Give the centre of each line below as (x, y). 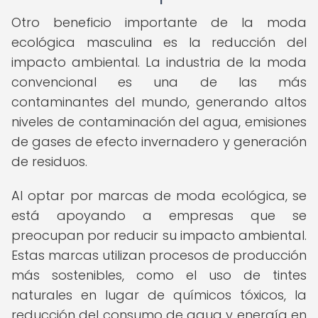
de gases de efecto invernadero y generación (159, 142)
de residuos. (49, 161)
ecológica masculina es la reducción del (159, 42)
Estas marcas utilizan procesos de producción (159, 255)
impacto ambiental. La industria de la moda (159, 62)
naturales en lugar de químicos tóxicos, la (159, 295)
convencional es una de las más (159, 82)
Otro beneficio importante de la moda (159, 22)
